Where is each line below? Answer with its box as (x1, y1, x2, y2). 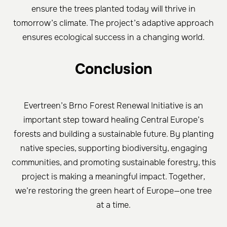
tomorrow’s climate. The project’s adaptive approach (13, 18, 214, 29)
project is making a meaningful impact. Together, (22, 171, 205, 182)
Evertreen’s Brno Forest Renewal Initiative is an (24, 100, 203, 111)
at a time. (96, 200, 131, 211)
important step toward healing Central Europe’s (23, 115, 204, 126)
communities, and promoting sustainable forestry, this (11, 157, 216, 168)
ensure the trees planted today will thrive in (31, 4, 196, 15)
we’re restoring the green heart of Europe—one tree (15, 185, 212, 197)
